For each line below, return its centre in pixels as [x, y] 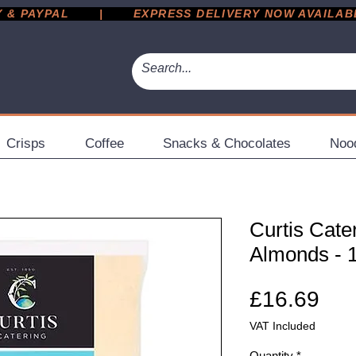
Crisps [26, 143]
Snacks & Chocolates [226, 143]
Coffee [104, 143]
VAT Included [282, 325]
